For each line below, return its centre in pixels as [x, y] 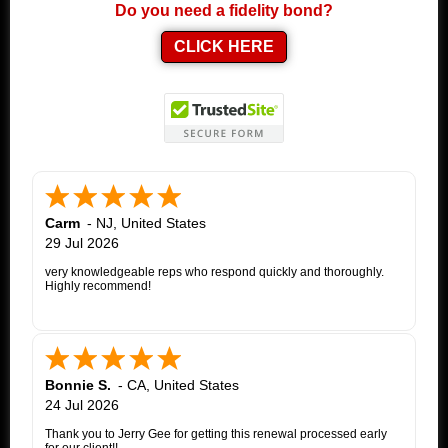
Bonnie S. [78, 384]
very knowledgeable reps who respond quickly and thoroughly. [214, 271]
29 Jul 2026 [82, 242]
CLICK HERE [224, 46]
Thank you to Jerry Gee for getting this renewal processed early [216, 433]
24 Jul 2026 [82, 404]
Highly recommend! [98, 285]
